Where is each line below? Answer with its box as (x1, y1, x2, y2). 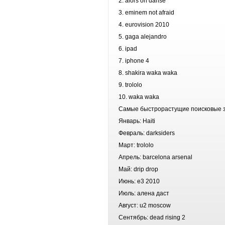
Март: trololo (119, 142, 154, 149)
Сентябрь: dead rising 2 (119, 214, 185, 221)
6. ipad (119, 45, 137, 52)
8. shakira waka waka (119, 69, 177, 76)
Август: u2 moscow (119, 202, 171, 209)
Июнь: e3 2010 (119, 178, 160, 185)
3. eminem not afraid (119, 9, 174, 16)
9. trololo (119, 81, 142, 88)
